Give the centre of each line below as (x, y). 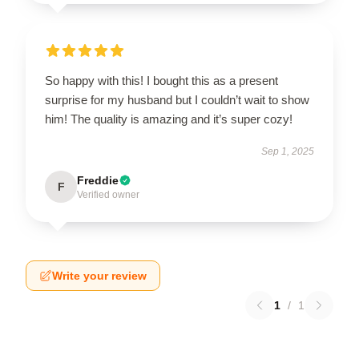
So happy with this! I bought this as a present (161, 81)
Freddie (98, 180)
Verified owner (108, 195)
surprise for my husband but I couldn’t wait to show (177, 100)
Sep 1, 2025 (288, 151)
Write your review (99, 276)
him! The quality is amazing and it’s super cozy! (169, 119)
